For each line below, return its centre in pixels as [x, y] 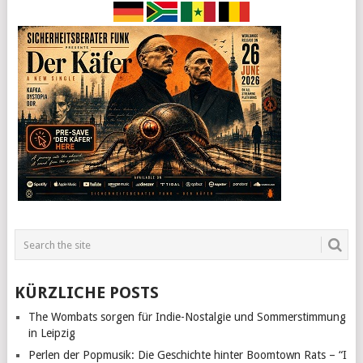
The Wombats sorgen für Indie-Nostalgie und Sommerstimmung [187, 317]
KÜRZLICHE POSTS [86, 293]
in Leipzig [51, 333]
